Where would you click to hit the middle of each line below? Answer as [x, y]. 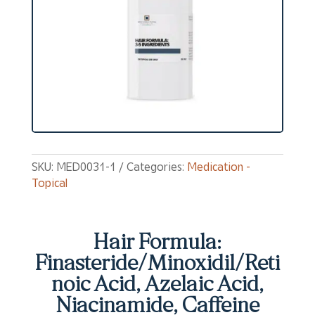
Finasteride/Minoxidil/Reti [157, 265]
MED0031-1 [86, 167]
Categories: [156, 167]
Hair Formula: [157, 244]
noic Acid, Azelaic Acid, [157, 287]
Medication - [218, 167]
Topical [49, 183]
